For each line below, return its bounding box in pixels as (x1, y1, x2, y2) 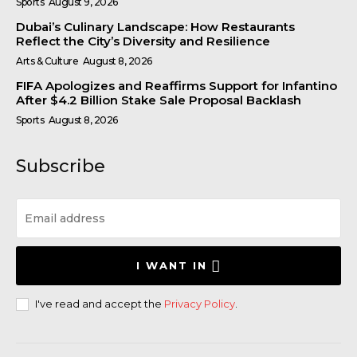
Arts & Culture (16, 54, 78, 67)
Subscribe (16, 155, 105, 177)
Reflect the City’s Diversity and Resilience (16, 33, 270, 49)
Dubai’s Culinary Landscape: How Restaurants (16, 18, 295, 34)
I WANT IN (135, 258, 207, 272)
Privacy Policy (164, 296, 235, 310)
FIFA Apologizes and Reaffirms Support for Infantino (16, 77, 337, 93)
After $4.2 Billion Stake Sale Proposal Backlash (16, 92, 301, 108)
